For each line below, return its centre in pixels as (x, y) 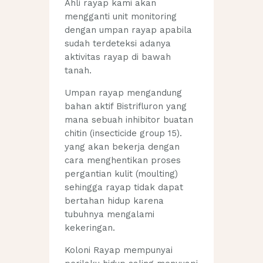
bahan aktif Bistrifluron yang (126, 107)
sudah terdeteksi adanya (118, 44)
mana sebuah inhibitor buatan (129, 120)
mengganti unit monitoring (121, 17)
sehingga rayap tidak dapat (124, 188)
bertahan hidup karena (114, 201)
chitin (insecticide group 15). (124, 134)
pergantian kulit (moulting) (122, 174)
